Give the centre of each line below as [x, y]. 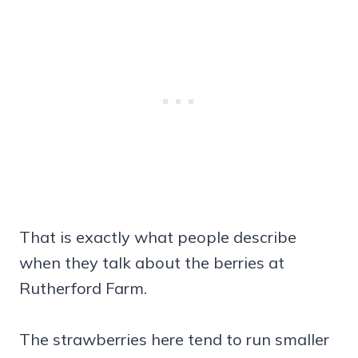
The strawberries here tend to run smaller [174, 340]
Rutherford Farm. [83, 288]
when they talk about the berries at [152, 263]
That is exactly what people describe [158, 237]
